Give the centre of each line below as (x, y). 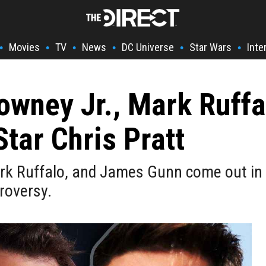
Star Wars (210, 47)
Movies (24, 47)
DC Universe (148, 47)
